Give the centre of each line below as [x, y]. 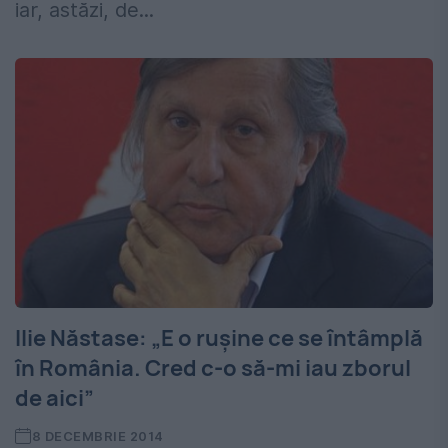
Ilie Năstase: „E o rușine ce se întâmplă [219, 338]
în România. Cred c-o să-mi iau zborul [213, 368]
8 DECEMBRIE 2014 [97, 436]
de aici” [54, 398]
